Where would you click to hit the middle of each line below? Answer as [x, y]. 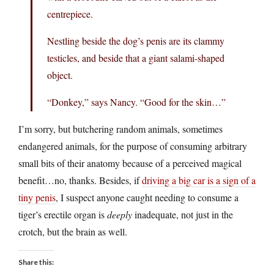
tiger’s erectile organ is [63, 214]
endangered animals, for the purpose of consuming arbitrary [133, 146]
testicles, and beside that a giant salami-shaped [136, 57]
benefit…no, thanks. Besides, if [80, 180]
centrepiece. [70, 13]
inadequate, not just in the [183, 214]
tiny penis [37, 197]
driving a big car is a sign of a [199, 180]
